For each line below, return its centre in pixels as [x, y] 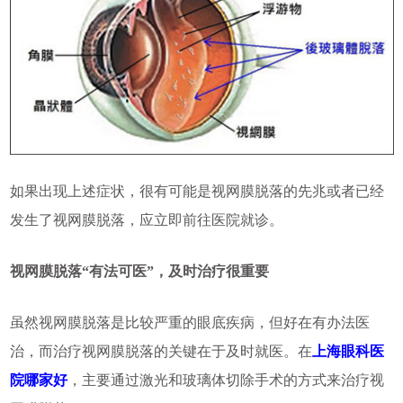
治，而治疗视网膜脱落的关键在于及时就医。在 [161, 351]
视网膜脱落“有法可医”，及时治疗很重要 [139, 271]
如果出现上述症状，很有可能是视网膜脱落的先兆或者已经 [197, 191]
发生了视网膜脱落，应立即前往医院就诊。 [146, 219]
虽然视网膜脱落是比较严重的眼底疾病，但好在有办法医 [189, 322]
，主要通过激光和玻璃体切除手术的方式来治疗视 [225, 380]
